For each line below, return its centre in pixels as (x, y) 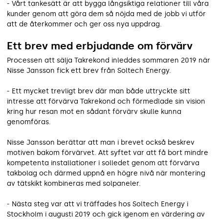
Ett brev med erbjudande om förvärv (100, 45)
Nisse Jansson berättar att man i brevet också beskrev (101, 142)
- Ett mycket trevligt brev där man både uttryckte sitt (99, 91)
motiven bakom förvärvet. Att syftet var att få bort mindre (108, 153)
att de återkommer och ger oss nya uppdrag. (84, 24)
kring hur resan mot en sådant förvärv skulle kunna (94, 111)
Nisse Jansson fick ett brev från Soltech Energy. (89, 70)
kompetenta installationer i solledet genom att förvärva (103, 163)
